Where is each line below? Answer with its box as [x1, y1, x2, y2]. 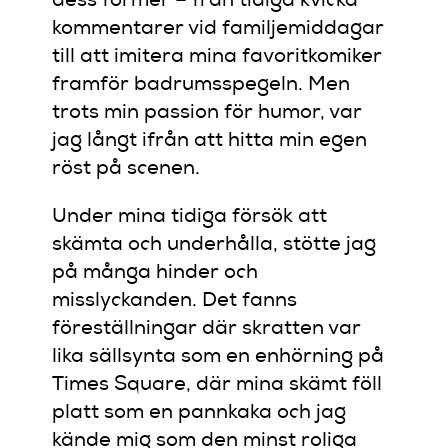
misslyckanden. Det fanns [52, 291, 298, 312]
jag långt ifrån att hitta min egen [52, 131, 368, 152]
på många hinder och [52, 263, 259, 284]
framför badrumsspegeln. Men [52, 75, 351, 96]
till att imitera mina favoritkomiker [52, 47, 383, 68]
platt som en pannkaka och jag [52, 403, 347, 424]
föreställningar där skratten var [52, 319, 362, 340]
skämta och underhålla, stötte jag [52, 235, 377, 256]
